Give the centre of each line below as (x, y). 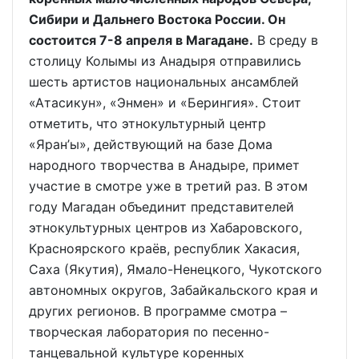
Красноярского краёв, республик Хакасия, (164, 248)
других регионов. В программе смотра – (158, 311)
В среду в (286, 40)
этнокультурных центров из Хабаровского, (165, 228)
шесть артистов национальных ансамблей (164, 82)
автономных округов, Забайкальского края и (173, 290)
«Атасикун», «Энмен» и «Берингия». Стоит (165, 103)
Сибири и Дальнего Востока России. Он (157, 19)
